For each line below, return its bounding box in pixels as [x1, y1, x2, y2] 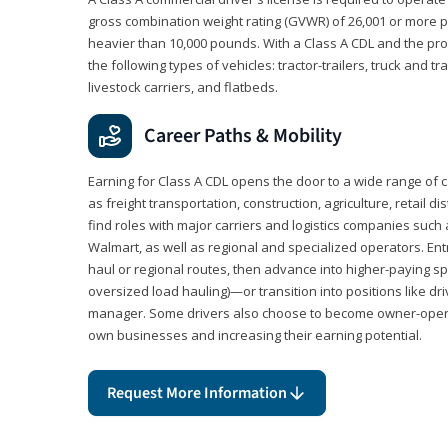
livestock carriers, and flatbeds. [88, 78, 278, 97]
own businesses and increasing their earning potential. [88, 326, 422, 345]
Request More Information [107, 382, 287, 405]
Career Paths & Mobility [144, 122, 342, 151]
